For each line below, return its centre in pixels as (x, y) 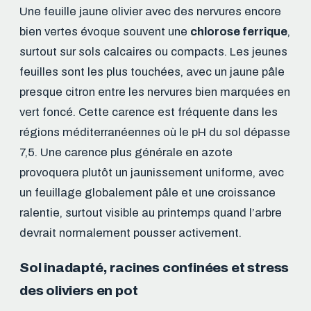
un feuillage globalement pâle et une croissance (148, 192)
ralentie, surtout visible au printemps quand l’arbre (151, 212)
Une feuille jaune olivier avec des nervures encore (150, 11)
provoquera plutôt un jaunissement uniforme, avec (152, 172)
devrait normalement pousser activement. (131, 233)
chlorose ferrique (239, 31)
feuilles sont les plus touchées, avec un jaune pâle (152, 72)
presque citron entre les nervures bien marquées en (155, 92)
